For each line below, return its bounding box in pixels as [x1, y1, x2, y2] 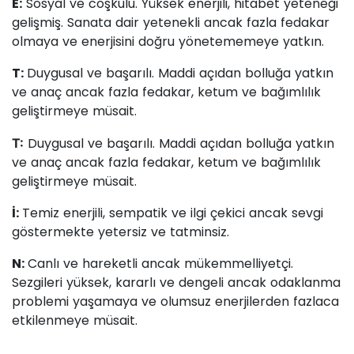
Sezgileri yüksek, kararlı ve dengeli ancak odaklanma [12, 273, 341, 292]
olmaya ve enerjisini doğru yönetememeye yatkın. [12, 32, 324, 51]
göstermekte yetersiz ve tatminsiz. [12, 223, 229, 242]
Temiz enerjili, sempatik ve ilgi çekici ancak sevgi [22, 204, 323, 223]
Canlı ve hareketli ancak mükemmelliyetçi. [28, 254, 293, 273]
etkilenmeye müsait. [12, 311, 137, 330]
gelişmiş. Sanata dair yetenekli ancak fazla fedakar [12, 13, 330, 32]
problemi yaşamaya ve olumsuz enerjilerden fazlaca [12, 292, 339, 311]
